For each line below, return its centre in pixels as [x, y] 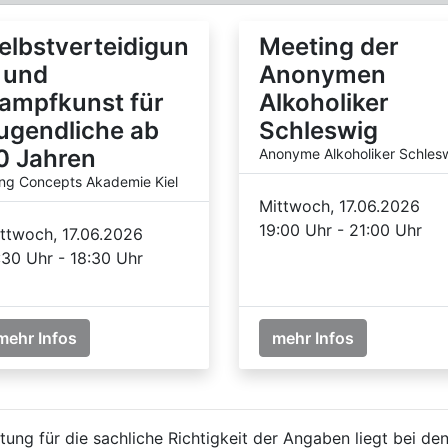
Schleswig [318, 130]
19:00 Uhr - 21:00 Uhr [340, 229]
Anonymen [322, 74]
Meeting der [329, 46]
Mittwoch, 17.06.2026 [339, 205]
